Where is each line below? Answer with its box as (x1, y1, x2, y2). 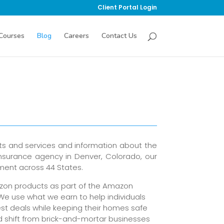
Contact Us (101, 31, 137, 40)
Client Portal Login (97, 3, 157, 11)
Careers (63, 31, 89, 40)
